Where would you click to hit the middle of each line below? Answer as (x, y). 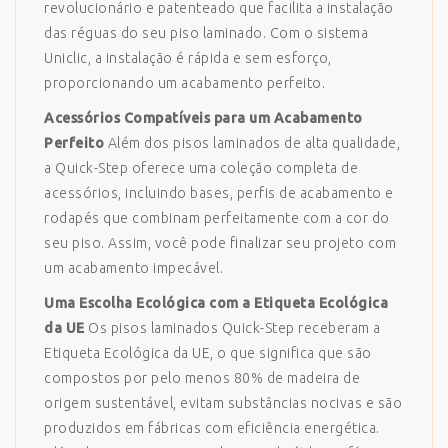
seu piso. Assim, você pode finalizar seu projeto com (220, 243)
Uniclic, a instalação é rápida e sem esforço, (188, 58)
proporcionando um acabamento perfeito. (184, 83)
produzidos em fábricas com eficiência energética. (212, 428)
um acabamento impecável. (133, 268)
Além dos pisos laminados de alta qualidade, (252, 143)
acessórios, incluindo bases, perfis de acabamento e (219, 193)
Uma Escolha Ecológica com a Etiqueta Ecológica (216, 303)
